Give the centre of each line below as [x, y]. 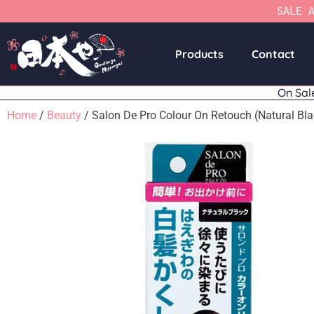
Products [199, 54]
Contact [273, 54]
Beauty [64, 115]
